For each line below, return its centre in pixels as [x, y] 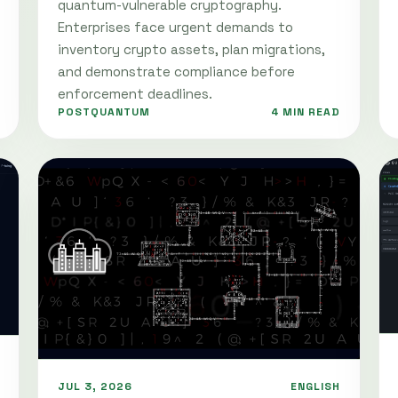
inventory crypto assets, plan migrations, [191, 49]
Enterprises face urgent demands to [175, 27]
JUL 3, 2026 [95, 386]
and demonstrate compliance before [176, 71]
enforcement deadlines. [135, 93]
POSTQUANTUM [104, 111]
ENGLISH [315, 386]
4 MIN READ [306, 111]
